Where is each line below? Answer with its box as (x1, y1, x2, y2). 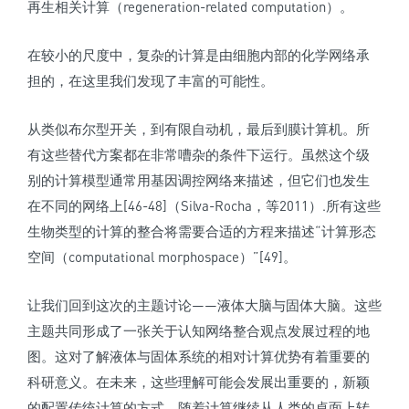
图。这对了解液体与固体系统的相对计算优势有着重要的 (27, 348, 370, 365)
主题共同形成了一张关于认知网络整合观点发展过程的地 (27, 322, 370, 340)
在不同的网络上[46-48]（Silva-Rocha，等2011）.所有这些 (27, 197, 381, 215)
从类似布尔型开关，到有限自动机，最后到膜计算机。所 (27, 121, 370, 138)
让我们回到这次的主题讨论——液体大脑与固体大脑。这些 (27, 297, 382, 314)
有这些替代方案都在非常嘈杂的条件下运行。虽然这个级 (27, 146, 370, 163)
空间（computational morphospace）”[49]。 (27, 248, 297, 266)
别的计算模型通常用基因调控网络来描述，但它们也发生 (27, 172, 370, 189)
